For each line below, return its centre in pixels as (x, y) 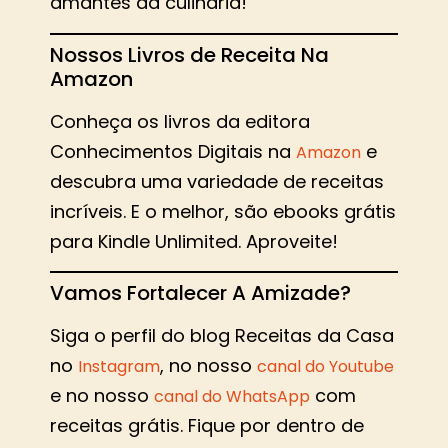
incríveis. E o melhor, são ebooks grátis (223, 211)
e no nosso (102, 396)
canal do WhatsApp (232, 397)
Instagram (119, 367)
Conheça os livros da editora (180, 121)
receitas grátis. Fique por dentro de (207, 426)
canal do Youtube (325, 367)
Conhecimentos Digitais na (173, 151)
